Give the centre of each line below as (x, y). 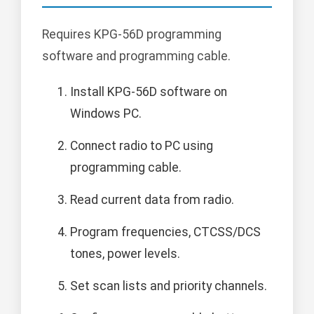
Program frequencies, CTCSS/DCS (165, 232)
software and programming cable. (136, 56)
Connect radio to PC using (142, 146)
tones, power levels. (125, 254)
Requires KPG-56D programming (132, 35)
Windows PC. (106, 114)
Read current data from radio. (152, 200)
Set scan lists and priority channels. (169, 286)
